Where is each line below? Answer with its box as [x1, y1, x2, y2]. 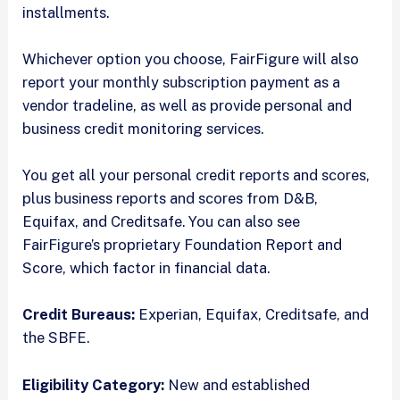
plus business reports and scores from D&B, [22, 189, 319, 208]
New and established [164, 375, 311, 394]
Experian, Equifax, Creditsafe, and [138, 305, 370, 324]
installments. [22, 3, 110, 21]
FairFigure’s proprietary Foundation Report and [22, 236, 343, 254]
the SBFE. [22, 329, 90, 347]
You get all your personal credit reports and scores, [22, 166, 371, 185]
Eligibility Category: [22, 375, 165, 394]
